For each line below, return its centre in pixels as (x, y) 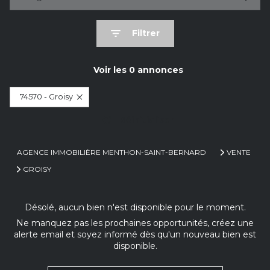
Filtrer (146, 33)
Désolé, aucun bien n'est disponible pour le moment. (135, 207)
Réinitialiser (146, 120)
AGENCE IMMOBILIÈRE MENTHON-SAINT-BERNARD (111, 152)
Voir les (111, 70)
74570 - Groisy (46, 97)
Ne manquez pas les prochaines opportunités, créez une (135, 223)
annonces (159, 70)
